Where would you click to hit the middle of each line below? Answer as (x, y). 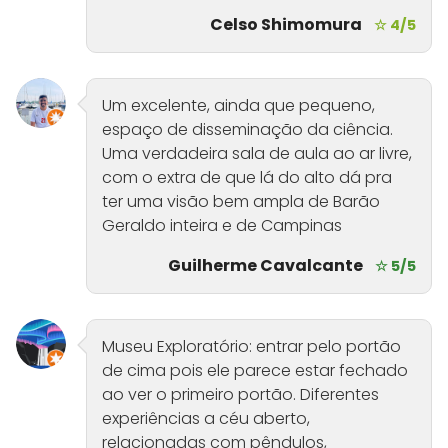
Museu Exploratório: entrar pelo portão (251, 347)
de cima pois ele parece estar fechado (255, 371)
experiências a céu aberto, (206, 419)
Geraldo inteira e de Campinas (222, 226)
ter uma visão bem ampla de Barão (241, 202)
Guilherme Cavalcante (265, 266)
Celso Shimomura (286, 25)
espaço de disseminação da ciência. (247, 130)
